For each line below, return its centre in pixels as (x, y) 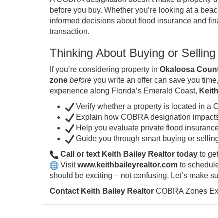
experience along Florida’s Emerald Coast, (124, 91)
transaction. (70, 31)
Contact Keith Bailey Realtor (102, 191)
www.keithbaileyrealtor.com (127, 165)
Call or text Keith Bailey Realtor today (129, 154)
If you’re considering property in (105, 69)
